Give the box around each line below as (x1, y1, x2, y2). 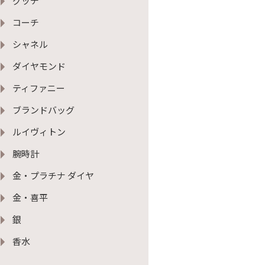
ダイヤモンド (12, 60, 66, 72)
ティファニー (12, 82, 65, 94)
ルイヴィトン (12, 125, 66, 138)
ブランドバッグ (12, 104, 75, 116)
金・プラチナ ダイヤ (12, 169, 94, 182)
